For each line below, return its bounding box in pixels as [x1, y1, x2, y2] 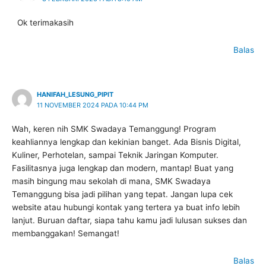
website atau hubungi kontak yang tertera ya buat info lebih [12, 202, 240, 212]
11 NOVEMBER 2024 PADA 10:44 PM [36, 100, 148, 109]
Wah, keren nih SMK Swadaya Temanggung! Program [12, 123, 216, 134]
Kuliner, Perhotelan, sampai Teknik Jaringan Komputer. [12, 150, 218, 160]
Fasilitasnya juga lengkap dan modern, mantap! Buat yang [12, 163, 233, 173]
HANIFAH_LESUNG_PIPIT [36, 90, 113, 99]
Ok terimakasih [17, 17, 74, 27]
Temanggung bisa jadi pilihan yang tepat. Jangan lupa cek [12, 189, 233, 199]
